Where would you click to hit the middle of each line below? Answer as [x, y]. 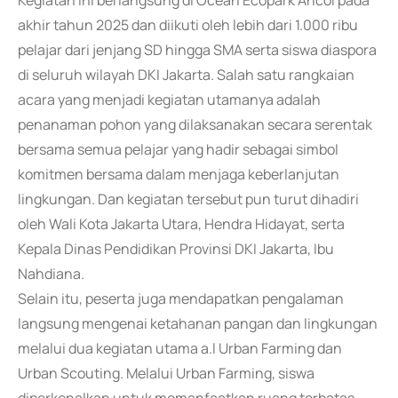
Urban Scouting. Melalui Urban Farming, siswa [166, 373]
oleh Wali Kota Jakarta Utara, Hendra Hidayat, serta [181, 224]
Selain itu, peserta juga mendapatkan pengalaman [181, 298]
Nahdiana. [51, 274]
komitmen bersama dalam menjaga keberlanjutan [179, 174]
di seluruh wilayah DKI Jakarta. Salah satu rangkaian [186, 75]
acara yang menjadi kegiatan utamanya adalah [169, 99]
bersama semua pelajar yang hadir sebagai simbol [178, 149]
